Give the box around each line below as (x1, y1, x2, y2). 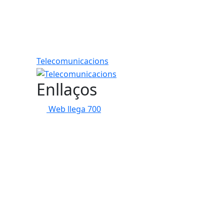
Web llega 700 (48, 103, 101, 114)
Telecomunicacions (36, 55, 108, 66)
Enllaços (36, 78, 97, 100)
